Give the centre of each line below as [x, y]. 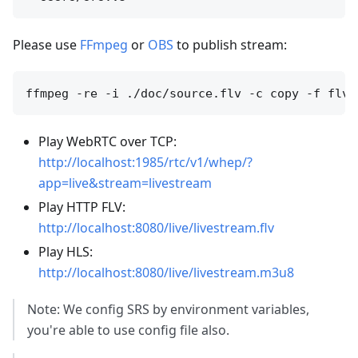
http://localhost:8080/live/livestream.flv [156, 227]
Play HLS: [66, 251]
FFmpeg [104, 44]
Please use [46, 44]
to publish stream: [230, 44]
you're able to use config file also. [128, 330]
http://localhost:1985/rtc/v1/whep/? [145, 162]
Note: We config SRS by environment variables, [168, 309]
